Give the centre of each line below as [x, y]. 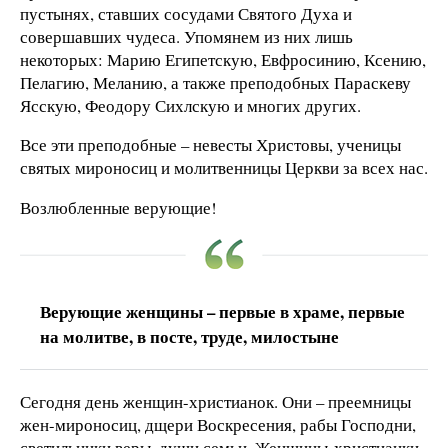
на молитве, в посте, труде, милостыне [189, 337]
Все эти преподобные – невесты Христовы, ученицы [210, 145]
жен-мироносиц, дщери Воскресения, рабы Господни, [218, 425]
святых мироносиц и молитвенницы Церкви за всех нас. [224, 168]
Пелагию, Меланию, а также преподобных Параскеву [215, 82]
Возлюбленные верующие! [118, 208]
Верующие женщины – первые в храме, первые [222, 312]
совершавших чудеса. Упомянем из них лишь [186, 36]
